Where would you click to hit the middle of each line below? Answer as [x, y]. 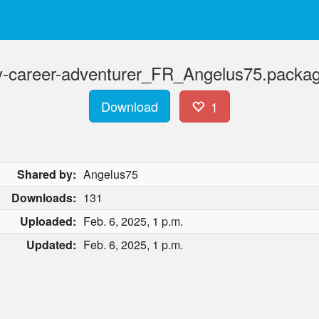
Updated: [51, 245]
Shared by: [47, 174]
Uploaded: [48, 221]
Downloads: [44, 198]
